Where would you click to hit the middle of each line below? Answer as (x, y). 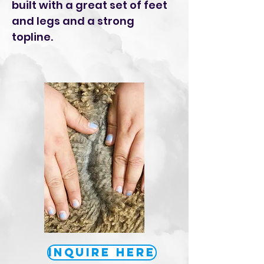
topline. (32, 37)
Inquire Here (102, 253)
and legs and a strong (73, 21)
